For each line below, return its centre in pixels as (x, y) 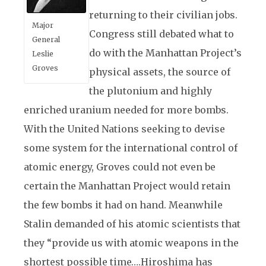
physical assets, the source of (160, 72)
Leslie (43, 54)
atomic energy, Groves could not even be (120, 167)
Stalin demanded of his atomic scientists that (132, 224)
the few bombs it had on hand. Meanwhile (123, 205)
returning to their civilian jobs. (163, 15)
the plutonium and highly (151, 91)
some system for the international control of (131, 148)
